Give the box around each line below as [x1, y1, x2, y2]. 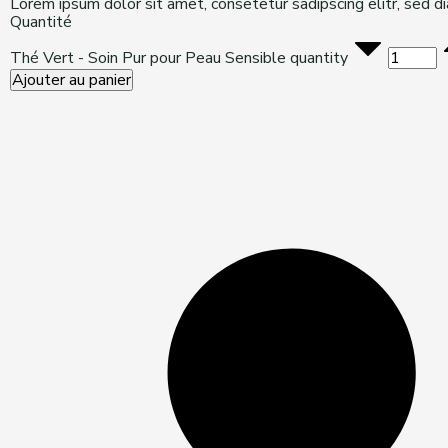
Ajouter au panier [12, 69, 131, 91]
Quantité [10, 11, 72, 33]
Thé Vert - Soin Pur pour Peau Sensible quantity [10, 47, 348, 69]
